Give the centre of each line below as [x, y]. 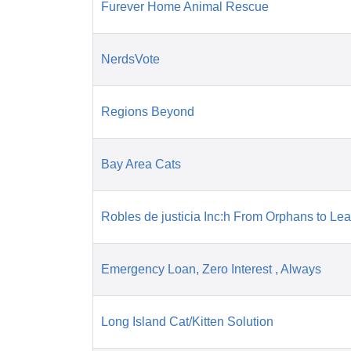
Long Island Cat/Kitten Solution [187, 322]
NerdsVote [130, 60]
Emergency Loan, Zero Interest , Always [211, 270]
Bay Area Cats [141, 165]
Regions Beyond [148, 112]
